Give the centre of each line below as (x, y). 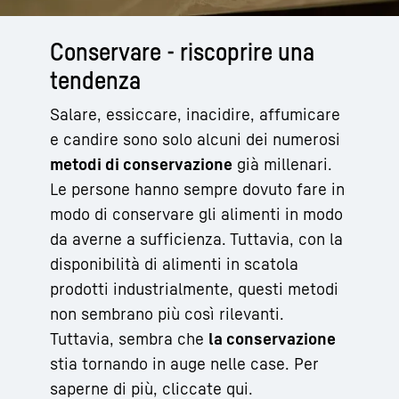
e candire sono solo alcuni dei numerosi (195, 138)
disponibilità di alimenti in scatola (174, 263)
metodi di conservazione (141, 163)
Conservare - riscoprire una (182, 51)
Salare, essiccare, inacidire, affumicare (195, 114)
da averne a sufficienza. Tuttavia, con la (196, 238)
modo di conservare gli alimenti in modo (196, 213)
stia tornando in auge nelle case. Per (184, 363)
